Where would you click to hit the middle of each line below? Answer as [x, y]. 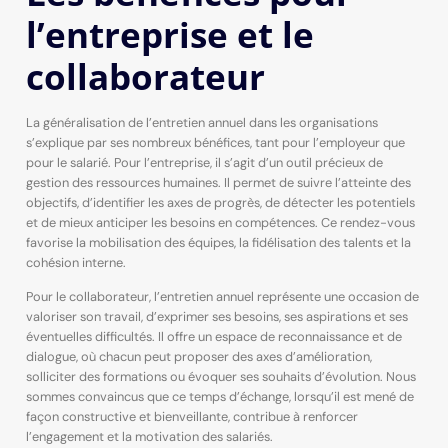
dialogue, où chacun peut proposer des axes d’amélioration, [198, 357]
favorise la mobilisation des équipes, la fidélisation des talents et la [218, 242]
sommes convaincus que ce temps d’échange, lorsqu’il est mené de [219, 397]
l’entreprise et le [169, 33]
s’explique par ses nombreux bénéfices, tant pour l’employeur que [215, 142]
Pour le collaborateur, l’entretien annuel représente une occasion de [222, 297]
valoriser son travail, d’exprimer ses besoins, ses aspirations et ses [216, 317]
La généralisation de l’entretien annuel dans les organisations [201, 122]
